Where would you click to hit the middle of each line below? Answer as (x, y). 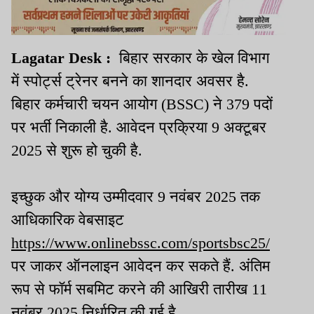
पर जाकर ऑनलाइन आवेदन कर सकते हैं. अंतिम (141, 266)
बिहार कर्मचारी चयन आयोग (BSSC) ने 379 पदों (142, 104)
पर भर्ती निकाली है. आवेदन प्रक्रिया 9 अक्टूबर (139, 128)
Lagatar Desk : (63, 58)
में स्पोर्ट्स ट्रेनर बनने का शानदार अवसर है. (132, 81)
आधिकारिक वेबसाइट (68, 220)
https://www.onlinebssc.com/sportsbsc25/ (141, 243)
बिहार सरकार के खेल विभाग (192, 58)
